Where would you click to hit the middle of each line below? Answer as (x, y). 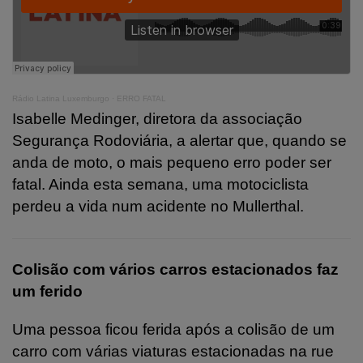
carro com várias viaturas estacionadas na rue (173, 351)
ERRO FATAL (141, 98)
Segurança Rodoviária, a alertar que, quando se (179, 140)
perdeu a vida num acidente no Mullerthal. (158, 206)
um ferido (47, 291)
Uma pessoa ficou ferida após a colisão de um (173, 329)
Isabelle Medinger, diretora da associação (157, 118)
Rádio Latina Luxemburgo (61, 98)
